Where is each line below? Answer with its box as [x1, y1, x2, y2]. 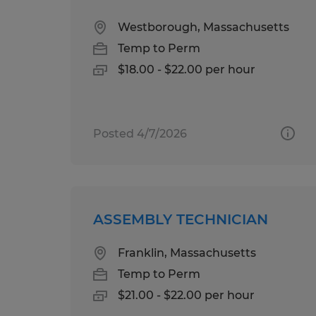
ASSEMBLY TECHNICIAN [93, 210, 268, 228]
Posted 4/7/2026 [93, 126, 187, 140]
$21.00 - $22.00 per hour [118, 288, 255, 302]
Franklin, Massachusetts [118, 245, 256, 260]
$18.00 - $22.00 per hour [118, 62, 255, 76]
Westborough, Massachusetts [118, 20, 289, 34]
